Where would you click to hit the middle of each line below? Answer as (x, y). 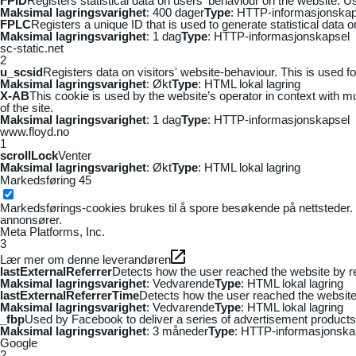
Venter (75, 156)
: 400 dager (175, 13)
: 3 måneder (177, 331)
